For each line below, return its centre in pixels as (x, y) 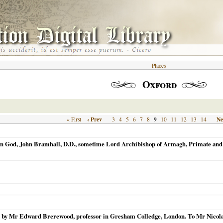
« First (74, 119)
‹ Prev (94, 119)
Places (159, 65)
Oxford (160, 84)
